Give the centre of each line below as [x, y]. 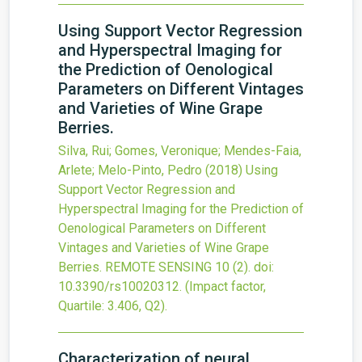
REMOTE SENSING [158, 267]
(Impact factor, [225, 286]
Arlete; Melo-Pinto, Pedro [130, 170]
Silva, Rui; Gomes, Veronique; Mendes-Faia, [180, 151]
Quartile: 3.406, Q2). [113, 306]
